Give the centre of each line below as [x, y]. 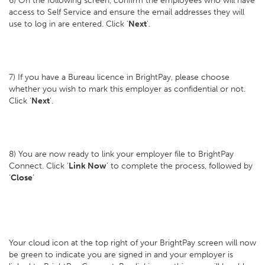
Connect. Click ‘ [39, 166]
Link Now [88, 166]
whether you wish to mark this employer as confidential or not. [127, 89]
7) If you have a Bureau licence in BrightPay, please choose [119, 77]
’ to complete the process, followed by [180, 166]
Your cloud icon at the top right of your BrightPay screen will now [132, 243]
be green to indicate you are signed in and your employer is [121, 255]
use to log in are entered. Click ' [69, 24]
